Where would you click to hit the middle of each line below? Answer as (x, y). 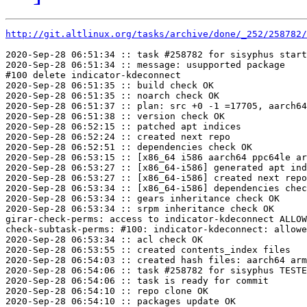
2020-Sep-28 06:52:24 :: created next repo (118, 137)
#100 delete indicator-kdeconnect (93, 75)
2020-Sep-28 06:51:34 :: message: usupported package (145, 65)
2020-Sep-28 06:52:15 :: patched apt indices (123, 127)
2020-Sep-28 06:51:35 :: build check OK (110, 86)
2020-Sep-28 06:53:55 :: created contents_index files (148, 250)
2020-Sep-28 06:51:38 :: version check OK (115, 116)
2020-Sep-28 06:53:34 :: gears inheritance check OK (143, 199)
